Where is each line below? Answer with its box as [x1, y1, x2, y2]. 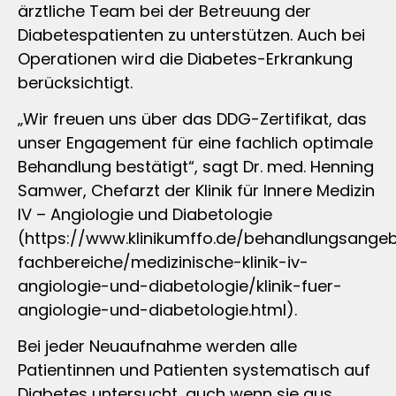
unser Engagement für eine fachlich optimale [18, 132, 373, 155]
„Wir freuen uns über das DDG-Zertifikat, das [18, 108, 367, 131]
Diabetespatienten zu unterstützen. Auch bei [18, 23, 365, 46]
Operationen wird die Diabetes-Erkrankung [18, 47, 353, 70]
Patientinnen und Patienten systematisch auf [18, 359, 370, 382]
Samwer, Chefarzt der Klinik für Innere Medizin [18, 179, 375, 202]
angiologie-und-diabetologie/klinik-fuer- [18, 275, 342, 298]
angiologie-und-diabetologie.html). [18, 299, 297, 322]
